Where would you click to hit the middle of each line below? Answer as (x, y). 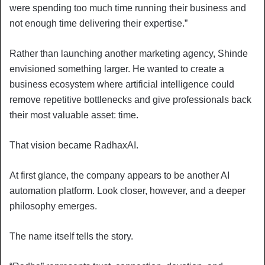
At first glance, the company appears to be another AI (119, 175)
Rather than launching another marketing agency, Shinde (129, 53)
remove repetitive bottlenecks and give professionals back (130, 99)
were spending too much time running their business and (128, 8)
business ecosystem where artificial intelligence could (122, 84)
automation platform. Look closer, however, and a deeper (127, 190)
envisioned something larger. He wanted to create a (117, 69)
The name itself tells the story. (71, 236)
